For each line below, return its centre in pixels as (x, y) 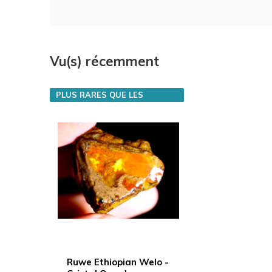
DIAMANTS (78, 108)
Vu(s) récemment (104, 61)
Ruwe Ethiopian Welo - (118, 262)
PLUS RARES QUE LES (100, 94)
